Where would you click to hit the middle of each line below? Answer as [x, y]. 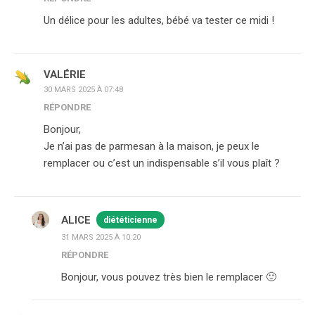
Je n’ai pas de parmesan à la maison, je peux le [152, 146]
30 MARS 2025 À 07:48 [83, 90]
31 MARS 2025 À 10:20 [101, 237]
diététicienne [130, 220]
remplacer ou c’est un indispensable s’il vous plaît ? [162, 163]
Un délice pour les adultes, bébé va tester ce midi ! [159, 20]
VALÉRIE [65, 75]
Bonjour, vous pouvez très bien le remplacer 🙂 [169, 277]
